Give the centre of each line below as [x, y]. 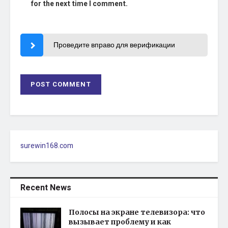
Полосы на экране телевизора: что [137, 212]
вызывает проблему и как [120, 222]
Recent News [46, 188]
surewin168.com [47, 146]
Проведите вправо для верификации [114, 45]
